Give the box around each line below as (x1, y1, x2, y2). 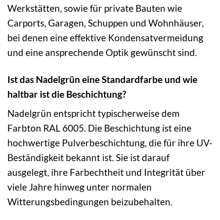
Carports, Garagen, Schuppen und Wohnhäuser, (7, 17, 204, 28)
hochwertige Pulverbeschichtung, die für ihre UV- (7, 137, 213, 149)
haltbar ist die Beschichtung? (7, 88, 126, 100)
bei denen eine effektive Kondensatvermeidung (7, 31, 203, 43)
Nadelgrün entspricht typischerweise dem (7, 108, 180, 119)
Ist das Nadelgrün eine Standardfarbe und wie (7, 73, 197, 85)
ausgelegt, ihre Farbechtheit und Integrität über (7, 166, 205, 178)
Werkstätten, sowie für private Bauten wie (7, 2, 182, 14)
